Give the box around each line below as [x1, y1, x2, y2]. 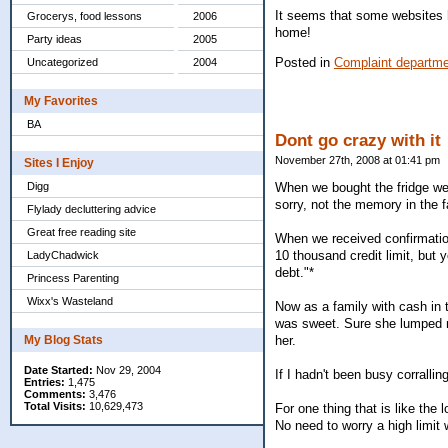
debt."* [275, 265, 314, 281]
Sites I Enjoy [24, 156, 94, 170]
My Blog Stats [24, 333, 103, 347]
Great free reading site [27, 226, 136, 238]
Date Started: [24, 364, 93, 376]
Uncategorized [27, 56, 98, 68]
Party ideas [27, 33, 82, 45]
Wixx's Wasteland [27, 295, 113, 307]
